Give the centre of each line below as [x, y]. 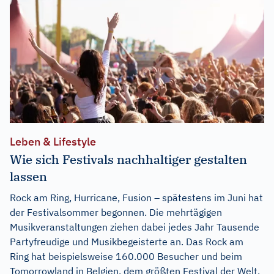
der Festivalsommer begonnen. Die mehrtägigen [116, 212]
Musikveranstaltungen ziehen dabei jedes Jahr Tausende [135, 227]
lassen [28, 176]
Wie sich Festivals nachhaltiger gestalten [128, 159]
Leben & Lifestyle [53, 141]
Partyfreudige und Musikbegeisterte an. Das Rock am [127, 241]
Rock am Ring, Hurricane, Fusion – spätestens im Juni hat [136, 197]
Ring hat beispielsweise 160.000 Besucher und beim [126, 256]
